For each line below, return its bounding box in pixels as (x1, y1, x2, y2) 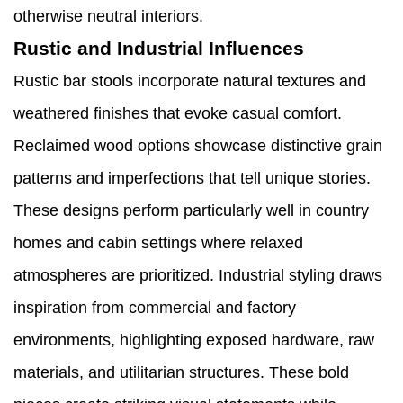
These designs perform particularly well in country (13, 201, 369, 220)
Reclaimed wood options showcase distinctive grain (13, 137, 382, 156)
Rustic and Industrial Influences (13, 38, 304, 59)
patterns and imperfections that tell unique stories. (13, 169, 371, 188)
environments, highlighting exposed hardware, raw (13, 331, 374, 350)
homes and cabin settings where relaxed (13, 234, 303, 253)
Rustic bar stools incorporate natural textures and (13, 72, 366, 91)
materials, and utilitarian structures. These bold (13, 363, 349, 382)
